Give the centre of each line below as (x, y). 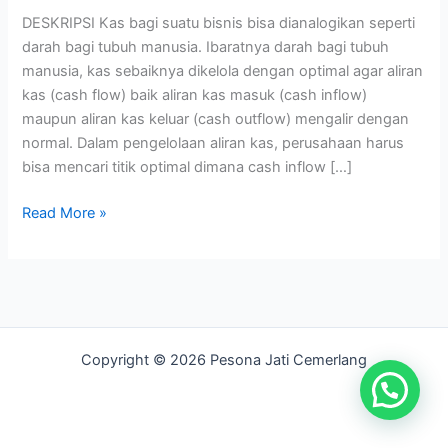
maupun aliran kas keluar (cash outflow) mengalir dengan (216, 119)
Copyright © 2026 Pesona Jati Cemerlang (224, 360)
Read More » (65, 213)
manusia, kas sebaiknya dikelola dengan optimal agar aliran (223, 71)
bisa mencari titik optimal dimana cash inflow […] (187, 167)
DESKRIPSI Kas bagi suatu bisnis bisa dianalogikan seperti (219, 23)
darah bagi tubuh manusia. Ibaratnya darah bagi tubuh (206, 47)
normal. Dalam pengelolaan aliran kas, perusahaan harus (213, 143)
